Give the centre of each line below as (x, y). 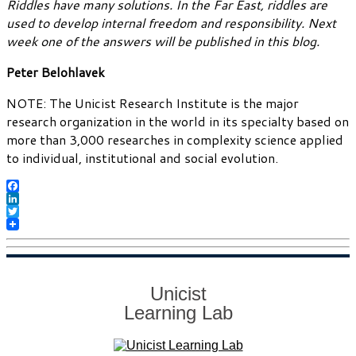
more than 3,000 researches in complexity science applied (175, 139)
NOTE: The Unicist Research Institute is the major (153, 103)
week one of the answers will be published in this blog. (163, 41)
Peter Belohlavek (56, 72)
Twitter (29, 223)
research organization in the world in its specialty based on (178, 121)
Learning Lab (178, 312)
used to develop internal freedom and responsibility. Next (171, 22)
